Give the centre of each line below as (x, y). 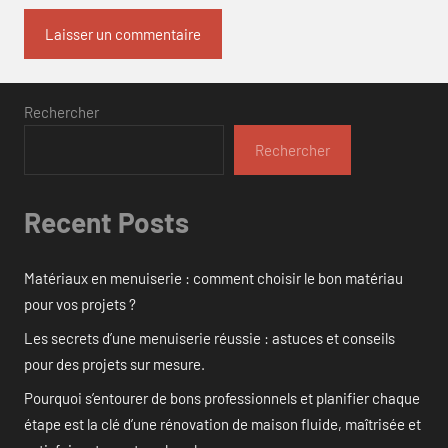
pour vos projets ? (80, 303)
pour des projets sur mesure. (114, 363)
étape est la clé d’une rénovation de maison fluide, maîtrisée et (222, 423)
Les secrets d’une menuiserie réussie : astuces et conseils (209, 337)
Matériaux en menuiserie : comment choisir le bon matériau (213, 277)
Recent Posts (106, 222)
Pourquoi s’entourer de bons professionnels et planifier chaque (222, 397)
